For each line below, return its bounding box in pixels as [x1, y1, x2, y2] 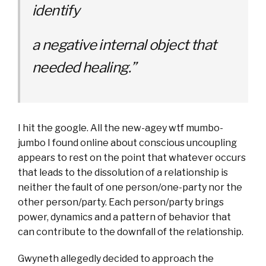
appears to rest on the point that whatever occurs [18, 152, 246, 164]
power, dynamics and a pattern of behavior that [18, 211, 231, 223]
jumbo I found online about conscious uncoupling [18, 137, 237, 149]
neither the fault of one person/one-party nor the [18, 182, 242, 194]
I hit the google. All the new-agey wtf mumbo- [18, 122, 223, 134]
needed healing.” [32, 59, 144, 77]
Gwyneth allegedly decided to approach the [18, 253, 214, 265]
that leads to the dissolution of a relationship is [18, 167, 228, 179]
